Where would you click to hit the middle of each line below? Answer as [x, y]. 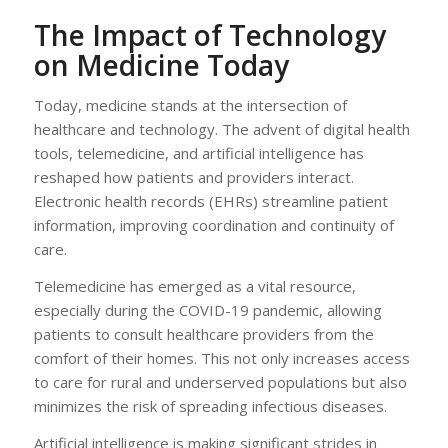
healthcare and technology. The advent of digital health [221, 129]
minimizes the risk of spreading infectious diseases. [210, 405]
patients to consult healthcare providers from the [203, 333]
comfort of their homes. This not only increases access [221, 357]
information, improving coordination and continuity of [213, 225]
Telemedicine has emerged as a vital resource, [194, 285]
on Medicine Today [161, 65]
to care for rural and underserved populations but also [220, 381]
